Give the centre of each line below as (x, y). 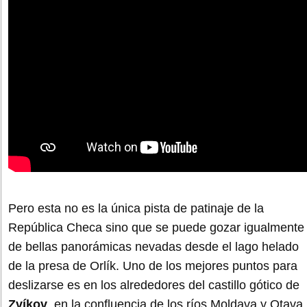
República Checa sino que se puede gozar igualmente (156, 227)
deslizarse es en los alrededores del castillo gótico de (154, 285)
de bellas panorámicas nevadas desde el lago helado (153, 246)
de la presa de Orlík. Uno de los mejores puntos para (153, 266)
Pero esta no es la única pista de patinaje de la (136, 208)
